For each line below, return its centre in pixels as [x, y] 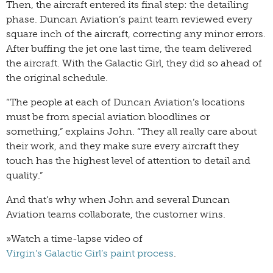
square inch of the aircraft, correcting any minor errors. [136, 34]
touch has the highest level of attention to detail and [128, 161]
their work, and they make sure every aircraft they [122, 146]
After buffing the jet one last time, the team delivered [129, 49]
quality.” [24, 175]
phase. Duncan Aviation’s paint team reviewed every [129, 19]
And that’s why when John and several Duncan [118, 200]
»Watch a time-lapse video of [74, 239]
